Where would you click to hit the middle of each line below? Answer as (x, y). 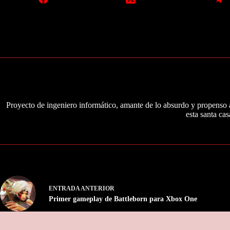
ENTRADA (64, 189)
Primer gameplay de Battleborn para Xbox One (123, 199)
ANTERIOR (97, 189)
